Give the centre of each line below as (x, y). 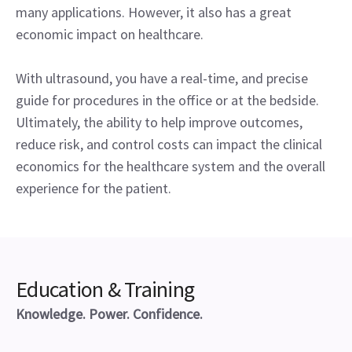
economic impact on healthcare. (110, 34)
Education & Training (105, 289)
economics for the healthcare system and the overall (170, 166)
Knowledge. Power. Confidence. (109, 313)
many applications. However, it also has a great (154, 12)
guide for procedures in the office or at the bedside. (167, 100)
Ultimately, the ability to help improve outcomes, (159, 122)
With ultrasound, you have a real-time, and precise (162, 78)
